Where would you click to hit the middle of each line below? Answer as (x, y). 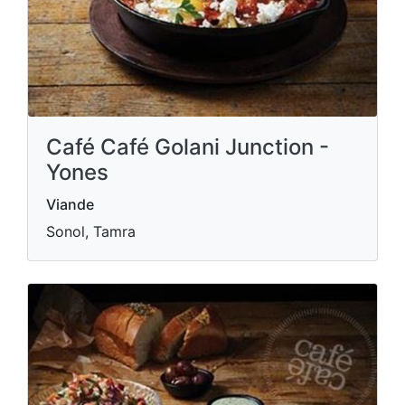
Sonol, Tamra (91, 232)
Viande (70, 205)
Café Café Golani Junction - (188, 147)
